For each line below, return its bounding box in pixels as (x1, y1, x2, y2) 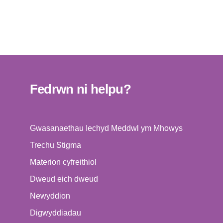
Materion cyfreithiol (29, 158, 97, 167)
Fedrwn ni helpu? (29, 82, 131, 97)
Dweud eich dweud (29, 175, 98, 184)
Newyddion (29, 192, 70, 201)
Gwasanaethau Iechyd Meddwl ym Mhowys (29, 124, 183, 133)
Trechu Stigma (29, 141, 81, 150)
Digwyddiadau (29, 209, 81, 218)
